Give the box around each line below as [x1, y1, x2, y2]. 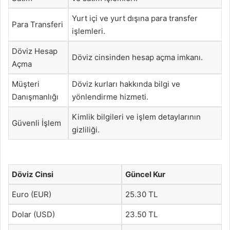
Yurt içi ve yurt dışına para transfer [72, 13, 198, 23]
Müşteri [12, 79, 40, 89]
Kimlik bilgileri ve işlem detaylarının [72, 112, 201, 122]
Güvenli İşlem [12, 118, 61, 128]
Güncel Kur [125, 169, 165, 179]
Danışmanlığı [12, 92, 59, 102]
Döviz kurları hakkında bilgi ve [72, 79, 180, 89]
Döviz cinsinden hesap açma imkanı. [72, 52, 203, 62]
